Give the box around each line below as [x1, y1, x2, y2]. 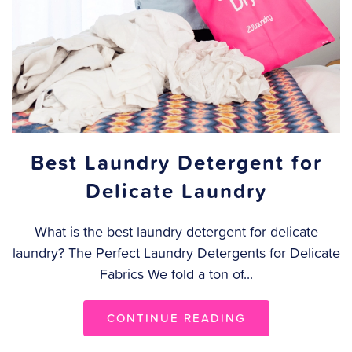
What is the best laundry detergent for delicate [34, 222, 318, 242]
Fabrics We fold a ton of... [99, 264, 253, 284]
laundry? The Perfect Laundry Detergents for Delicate [12, 243, 340, 263]
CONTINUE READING [106, 310, 246, 327]
